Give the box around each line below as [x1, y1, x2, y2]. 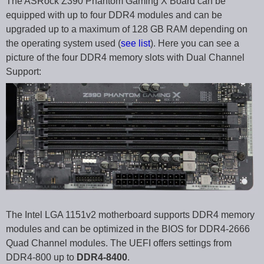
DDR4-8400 [77, 252, 127, 262]
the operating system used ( [6, 38, 121, 49]
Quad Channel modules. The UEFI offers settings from [6, 237, 232, 248]
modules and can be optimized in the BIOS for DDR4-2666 [6, 223, 250, 234]
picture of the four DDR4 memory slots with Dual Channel [6, 52, 245, 63]
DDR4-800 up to [6, 252, 77, 262]
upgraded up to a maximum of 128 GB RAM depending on [6, 24, 247, 35]
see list [121, 38, 150, 49]
